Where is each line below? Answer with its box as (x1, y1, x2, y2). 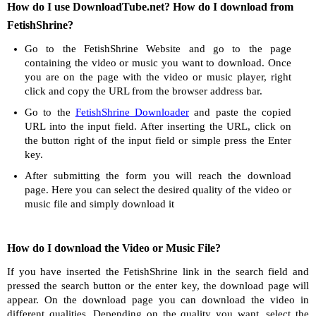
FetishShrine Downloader (75, 107, 189, 118)
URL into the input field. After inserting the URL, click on (25, 121, 291, 132)
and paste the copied (189, 107, 291, 118)
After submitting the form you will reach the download (25, 170, 291, 181)
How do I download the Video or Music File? (7, 242, 221, 254)
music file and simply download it (25, 198, 174, 209)
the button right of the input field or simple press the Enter (25, 135, 291, 146)
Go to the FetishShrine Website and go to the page (25, 43, 291, 54)
